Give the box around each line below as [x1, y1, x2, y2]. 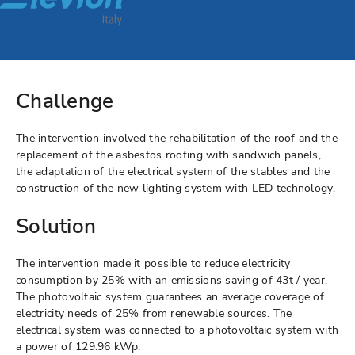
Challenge [16, 86, 114, 115]
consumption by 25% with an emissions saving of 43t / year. [16, 273, 328, 288]
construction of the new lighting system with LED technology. [16, 181, 339, 197]
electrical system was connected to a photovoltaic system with [16, 323, 339, 338]
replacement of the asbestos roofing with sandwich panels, [16, 147, 321, 163]
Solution [16, 212, 97, 240]
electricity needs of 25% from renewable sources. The [16, 306, 292, 322]
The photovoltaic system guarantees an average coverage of [16, 289, 324, 305]
